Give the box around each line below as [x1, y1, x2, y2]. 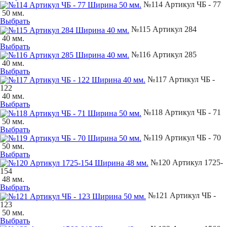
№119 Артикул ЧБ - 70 [141, 133, 221, 142]
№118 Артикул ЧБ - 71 [141, 108, 221, 117]
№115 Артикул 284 [129, 25, 197, 34]
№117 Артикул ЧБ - [145, 75, 215, 84]
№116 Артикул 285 [129, 50, 197, 59]
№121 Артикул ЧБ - [146, 191, 216, 200]
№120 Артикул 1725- [148, 158, 223, 167]
